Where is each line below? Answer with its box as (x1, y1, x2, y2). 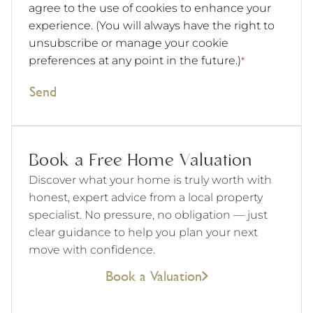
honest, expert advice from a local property (29, 190, 263, 204)
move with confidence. (29, 242, 155, 256)
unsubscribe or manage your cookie (29, 36, 228, 50)
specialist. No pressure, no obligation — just (29, 208, 268, 221)
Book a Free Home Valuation (29, 151, 252, 170)
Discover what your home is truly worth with (29, 173, 272, 187)
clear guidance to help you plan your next (29, 225, 258, 239)
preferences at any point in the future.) (29, 53, 241, 67)
